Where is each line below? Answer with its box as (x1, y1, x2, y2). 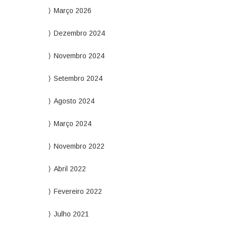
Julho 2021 (53, 210, 89, 218)
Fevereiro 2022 (53, 187, 102, 195)
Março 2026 (53, 7, 91, 15)
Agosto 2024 (53, 97, 94, 105)
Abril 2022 (53, 165, 86, 173)
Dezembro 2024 (53, 29, 105, 37)
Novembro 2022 (53, 142, 104, 150)
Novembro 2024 (53, 52, 104, 60)
